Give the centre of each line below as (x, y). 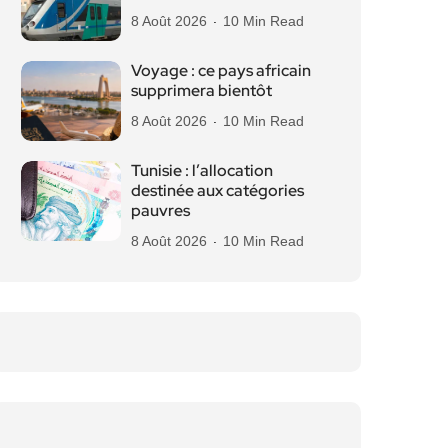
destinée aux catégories (217, 190)
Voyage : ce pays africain (221, 70)
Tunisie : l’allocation (202, 170)
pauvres (160, 210)
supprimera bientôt (201, 90)
